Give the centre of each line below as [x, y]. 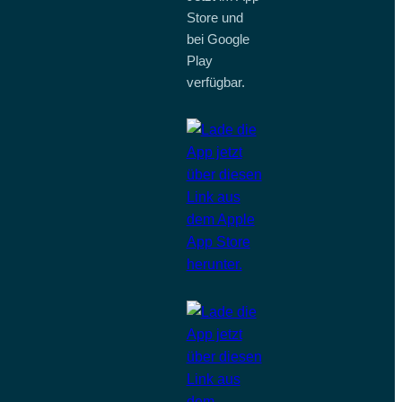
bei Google [218, 39]
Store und [214, 18]
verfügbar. [215, 83]
